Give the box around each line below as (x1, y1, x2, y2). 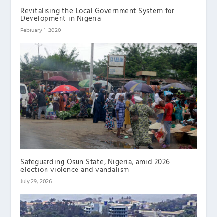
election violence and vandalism (20, 164, 129, 176)
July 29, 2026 (20, 176, 52, 186)
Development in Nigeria (20, 13, 101, 25)
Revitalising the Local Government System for (20, 5, 175, 17)
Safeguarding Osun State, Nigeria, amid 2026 (20, 156, 170, 168)
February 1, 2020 (20, 25, 62, 35)
